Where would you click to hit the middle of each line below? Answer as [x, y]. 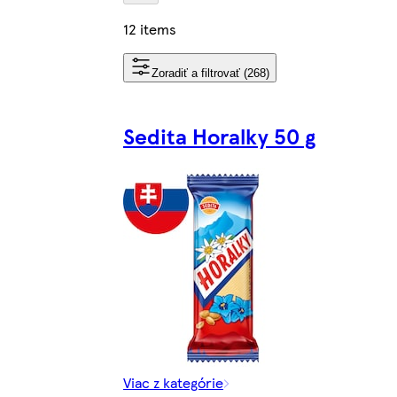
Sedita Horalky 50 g [219, 135]
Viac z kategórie [173, 382]
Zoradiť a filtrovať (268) [210, 73]
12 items [150, 28]
